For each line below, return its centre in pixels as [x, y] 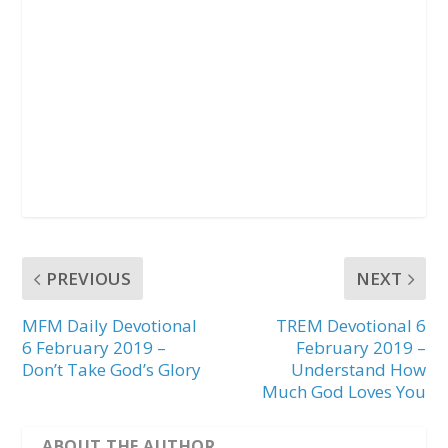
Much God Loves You [343, 391]
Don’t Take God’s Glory [112, 369]
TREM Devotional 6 [350, 325]
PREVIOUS [89, 278]
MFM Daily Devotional [110, 325]
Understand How [358, 369]
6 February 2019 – [94, 347]
